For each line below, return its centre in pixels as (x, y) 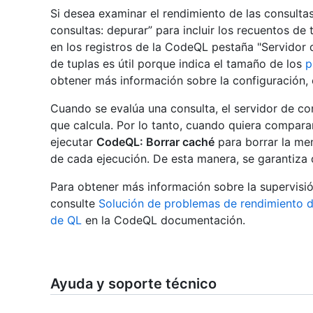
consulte (74, 204)
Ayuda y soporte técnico (133, 284)
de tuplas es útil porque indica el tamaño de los (178, 64)
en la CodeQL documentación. (163, 220)
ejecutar (73, 142)
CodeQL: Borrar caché (155, 142)
